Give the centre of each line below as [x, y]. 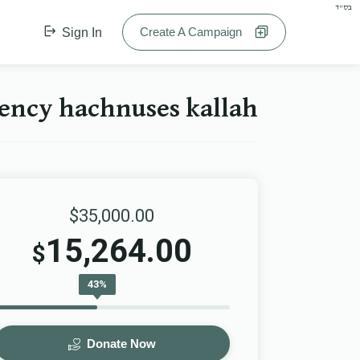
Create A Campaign [196, 32]
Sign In [80, 33]
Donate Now [119, 344]
